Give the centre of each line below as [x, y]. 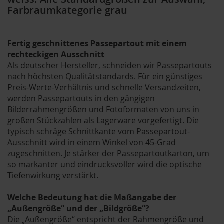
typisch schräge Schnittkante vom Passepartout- [99, 132]
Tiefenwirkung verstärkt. [53, 176]
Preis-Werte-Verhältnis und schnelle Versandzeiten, [104, 88]
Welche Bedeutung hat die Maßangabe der [92, 198]
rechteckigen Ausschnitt [56, 55]
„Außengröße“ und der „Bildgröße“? [78, 209]
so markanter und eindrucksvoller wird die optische [105, 165]
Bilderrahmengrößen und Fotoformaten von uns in [103, 110]
